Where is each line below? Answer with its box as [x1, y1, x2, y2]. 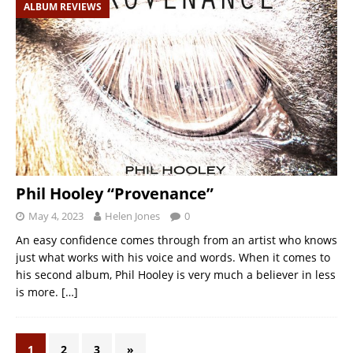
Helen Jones [105, 208, 160, 223]
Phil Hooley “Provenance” [16, 182, 214, 204]
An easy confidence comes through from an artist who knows [16, 232, 337, 247]
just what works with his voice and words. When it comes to [16, 249, 330, 265]
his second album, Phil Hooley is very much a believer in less [16, 266, 336, 282]
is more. [16, 284, 61, 299]
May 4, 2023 [28, 208, 84, 223]
